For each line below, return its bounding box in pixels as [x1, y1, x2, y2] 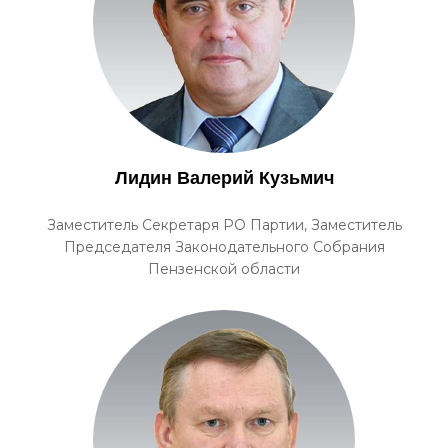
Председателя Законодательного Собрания [63, 238, 385, 256]
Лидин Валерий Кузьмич [114, 168, 334, 188]
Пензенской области [148, 260, 300, 278]
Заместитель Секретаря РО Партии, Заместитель [46, 216, 402, 234]
